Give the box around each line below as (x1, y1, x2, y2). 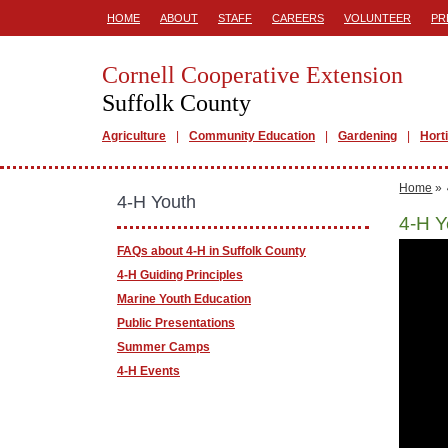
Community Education (189, 129, 315, 143)
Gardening (338, 129, 397, 143)
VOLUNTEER (344, 12, 411, 24)
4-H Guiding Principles (117, 268, 243, 282)
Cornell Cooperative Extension (102, 62, 403, 88)
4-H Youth (117, 192, 196, 212)
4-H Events (117, 364, 180, 378)
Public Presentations (117, 316, 235, 330)
